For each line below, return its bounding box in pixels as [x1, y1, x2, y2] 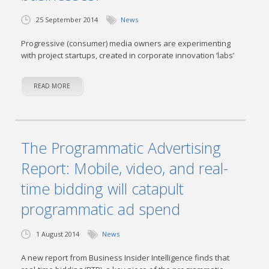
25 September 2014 [36, 15, 98, 24]
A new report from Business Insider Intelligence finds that [21, 252, 230, 263]
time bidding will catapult [21, 178, 184, 199]
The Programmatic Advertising [21, 138, 222, 158]
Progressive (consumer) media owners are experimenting [21, 38, 231, 49]
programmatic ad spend [21, 199, 181, 219]
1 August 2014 [36, 229, 80, 238]
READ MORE [34, 82, 71, 90]
